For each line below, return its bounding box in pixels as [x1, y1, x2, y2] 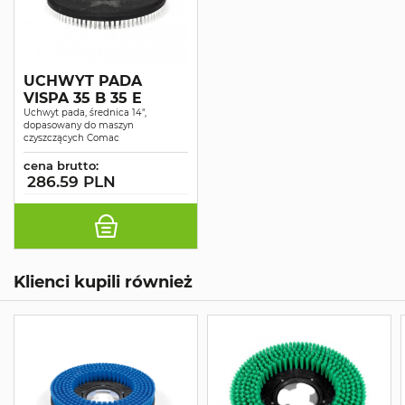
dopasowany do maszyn [24, 119, 134, 132]
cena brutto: [24, 158, 99, 174]
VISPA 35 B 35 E [24, 89, 142, 108]
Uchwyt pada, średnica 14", [24, 107, 146, 119]
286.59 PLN [27, 173, 116, 192]
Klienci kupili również [14, 272, 193, 292]
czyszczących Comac [24, 132, 119, 145]
